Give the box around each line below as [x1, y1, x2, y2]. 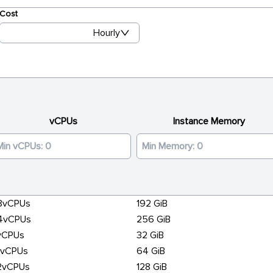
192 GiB [136, 197, 168, 210]
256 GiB [136, 213, 171, 225]
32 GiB [136, 229, 164, 241]
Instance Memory [173, 115, 245, 127]
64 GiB [136, 245, 165, 257]
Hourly [93, 27, 120, 39]
